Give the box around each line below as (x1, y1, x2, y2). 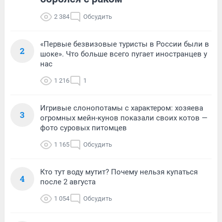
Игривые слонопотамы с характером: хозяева (40, 103, 203, 112)
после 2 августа (40, 177, 96, 186)
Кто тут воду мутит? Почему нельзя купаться (40, 167, 198, 176)
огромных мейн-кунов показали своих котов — (40, 113, 208, 122)
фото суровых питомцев (40, 123, 127, 132)
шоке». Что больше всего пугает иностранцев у (40, 49, 207, 58)
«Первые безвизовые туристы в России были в (40, 39, 209, 49)
